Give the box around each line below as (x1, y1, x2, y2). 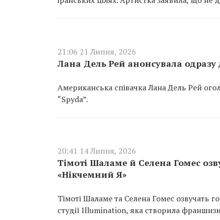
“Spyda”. (57, 94, 88, 105)
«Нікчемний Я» (57, 168, 127, 180)
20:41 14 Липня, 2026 (57, 145, 136, 156)
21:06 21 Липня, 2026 (57, 46, 136, 57)
